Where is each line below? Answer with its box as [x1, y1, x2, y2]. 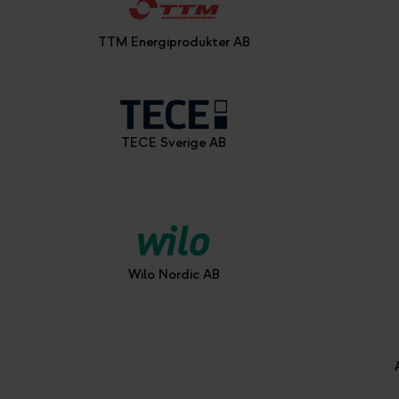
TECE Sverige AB [121, 134, 227, 151]
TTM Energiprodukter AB [97, 34, 250, 51]
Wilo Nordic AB [127, 266, 220, 283]
